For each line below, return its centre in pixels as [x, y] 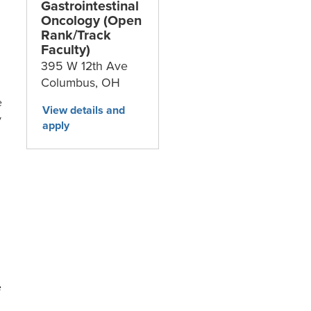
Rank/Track [76, 35]
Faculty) [65, 50]
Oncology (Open [91, 20]
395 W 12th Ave [84, 66]
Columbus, [71, 83]
